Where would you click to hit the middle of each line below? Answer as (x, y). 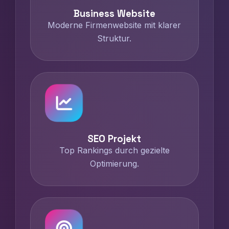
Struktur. (114, 38)
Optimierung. (114, 164)
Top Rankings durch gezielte (114, 150)
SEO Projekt (114, 139)
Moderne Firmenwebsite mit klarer (114, 25)
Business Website (114, 14)
